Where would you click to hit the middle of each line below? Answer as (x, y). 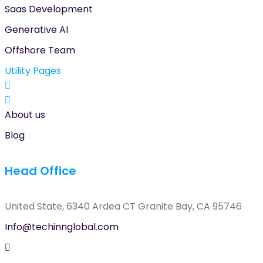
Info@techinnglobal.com (62, 227)
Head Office (41, 171)
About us (25, 115)
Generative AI (36, 30)
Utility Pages (33, 71)
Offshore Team (40, 50)
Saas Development (49, 9)
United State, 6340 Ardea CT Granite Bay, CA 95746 (123, 207)
